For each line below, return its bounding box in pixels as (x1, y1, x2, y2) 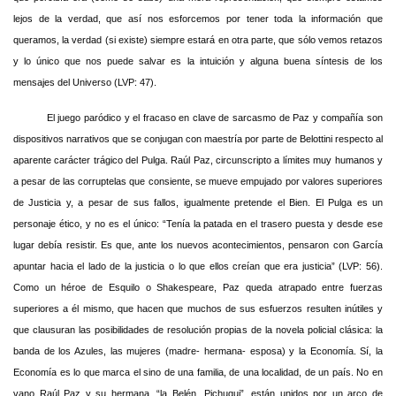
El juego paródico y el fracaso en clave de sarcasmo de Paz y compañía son (46, 111, 383, 123)
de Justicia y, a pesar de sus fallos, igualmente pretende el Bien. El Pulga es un (13, 196, 383, 208)
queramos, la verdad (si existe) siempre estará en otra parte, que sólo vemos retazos (13, 34, 383, 45)
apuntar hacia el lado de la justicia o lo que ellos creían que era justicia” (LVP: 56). (13, 260, 383, 271)
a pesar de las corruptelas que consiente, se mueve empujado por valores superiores (13, 175, 383, 187)
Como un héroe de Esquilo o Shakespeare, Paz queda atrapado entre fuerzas (13, 281, 383, 293)
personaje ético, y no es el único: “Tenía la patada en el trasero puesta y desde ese (13, 217, 383, 229)
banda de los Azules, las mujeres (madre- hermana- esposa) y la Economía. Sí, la (13, 345, 383, 356)
